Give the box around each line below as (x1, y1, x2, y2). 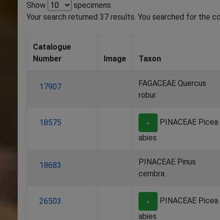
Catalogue (33, 42, 71, 52)
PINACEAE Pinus (138, 157, 196, 166)
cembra (138, 169, 165, 178)
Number (33, 54, 62, 63)
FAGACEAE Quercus (138, 79, 206, 88)
